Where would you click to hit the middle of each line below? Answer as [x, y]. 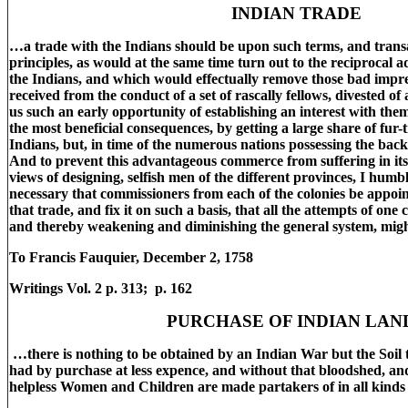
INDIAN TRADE [296, 13]
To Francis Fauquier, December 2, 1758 [131, 257]
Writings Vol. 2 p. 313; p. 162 [102, 288]
